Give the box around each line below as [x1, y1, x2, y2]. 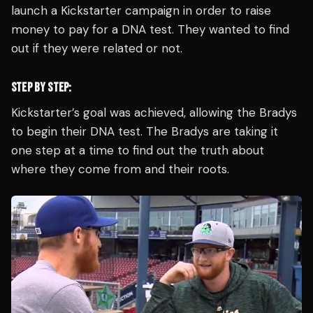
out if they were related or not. [11, 41, 182, 57]
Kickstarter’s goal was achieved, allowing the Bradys [11, 105, 297, 121]
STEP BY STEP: [11, 80, 72, 96]
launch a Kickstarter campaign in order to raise [11, 3, 271, 19]
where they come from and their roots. [11, 161, 229, 177]
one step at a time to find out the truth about [11, 143, 264, 159]
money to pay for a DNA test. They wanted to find [11, 22, 289, 38]
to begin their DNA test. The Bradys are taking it [11, 124, 278, 140]
